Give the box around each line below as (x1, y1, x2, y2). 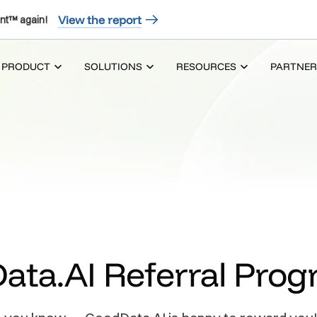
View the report (58, 12, 142, 27)
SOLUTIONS (84, 60, 142, 73)
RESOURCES (176, 60, 236, 73)
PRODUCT (1, 60, 50, 73)
